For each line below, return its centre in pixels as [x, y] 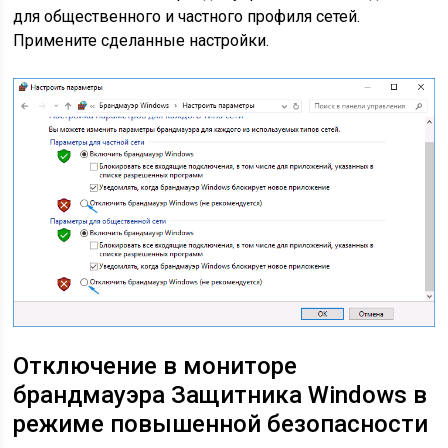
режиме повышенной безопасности [221, 423]
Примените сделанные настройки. [141, 40]
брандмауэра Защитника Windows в [220, 394]
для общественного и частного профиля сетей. [187, 16]
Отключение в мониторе [155, 365]
